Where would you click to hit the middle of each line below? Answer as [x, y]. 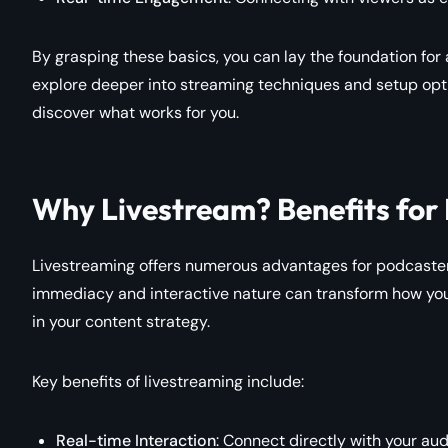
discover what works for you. [135, 112]
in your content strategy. [121, 321]
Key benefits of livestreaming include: [168, 381]
